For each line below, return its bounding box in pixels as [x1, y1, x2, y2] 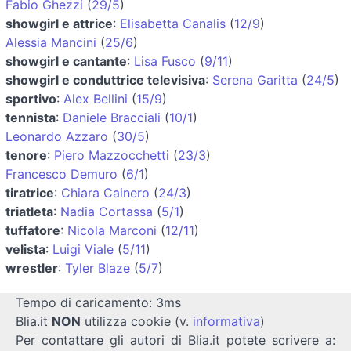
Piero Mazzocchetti [54, 147, 169, 163]
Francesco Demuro [5, 165, 118, 182]
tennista [5, 109, 56, 125]
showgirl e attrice [5, 15, 113, 31]
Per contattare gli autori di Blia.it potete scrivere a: [16, 331, 335, 348]
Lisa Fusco [134, 52, 196, 69]
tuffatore [5, 222, 60, 238]
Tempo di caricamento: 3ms [16, 294, 181, 310]
